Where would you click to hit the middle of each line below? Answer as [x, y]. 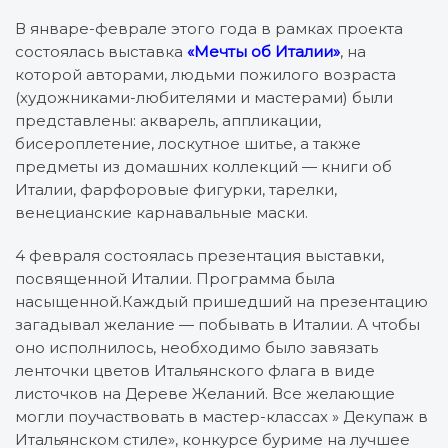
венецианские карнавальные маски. [161, 212]
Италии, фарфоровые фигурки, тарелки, [176, 189]
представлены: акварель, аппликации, [168, 120]
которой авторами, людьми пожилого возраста [205, 74]
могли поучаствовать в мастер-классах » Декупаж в [221, 416]
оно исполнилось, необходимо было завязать [196, 347]
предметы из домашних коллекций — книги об [203, 166]
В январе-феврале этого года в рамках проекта [209, 28]
